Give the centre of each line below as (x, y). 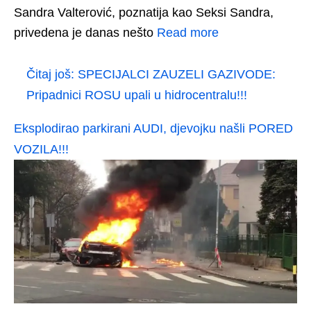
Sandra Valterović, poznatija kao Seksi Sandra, (144, 12)
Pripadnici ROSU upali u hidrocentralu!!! (137, 95)
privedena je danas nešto (85, 32)
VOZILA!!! (41, 149)
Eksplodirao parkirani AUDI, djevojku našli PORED (153, 128)
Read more (188, 32)
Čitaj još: (52, 74)
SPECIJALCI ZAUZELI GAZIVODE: (177, 74)
